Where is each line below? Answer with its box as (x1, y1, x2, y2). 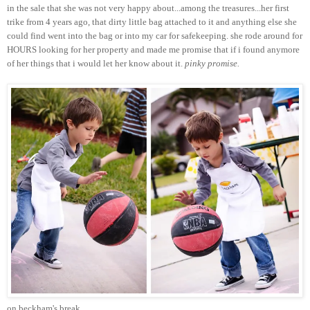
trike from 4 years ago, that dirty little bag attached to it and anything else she (7, 17, 297, 28)
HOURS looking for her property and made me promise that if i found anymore (7, 44, 300, 55)
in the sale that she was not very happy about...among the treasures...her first (7, 3, 289, 14)
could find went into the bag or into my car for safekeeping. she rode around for (7, 30, 302, 42)
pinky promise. (185, 58, 239, 69)
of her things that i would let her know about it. (7, 58, 185, 69)
